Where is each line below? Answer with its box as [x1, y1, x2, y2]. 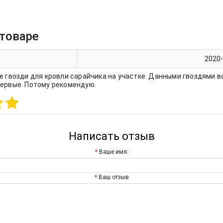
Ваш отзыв [98, 173, 129, 181]
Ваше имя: [99, 148, 128, 155]
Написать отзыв [68, 129, 155, 142]
